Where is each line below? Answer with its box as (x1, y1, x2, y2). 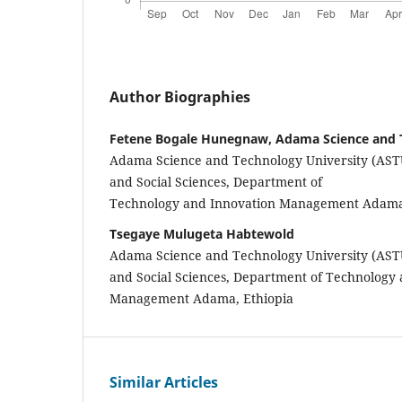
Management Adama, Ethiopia (109, 289, 293, 307)
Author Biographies (109, 86, 250, 107)
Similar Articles (109, 371, 218, 392)
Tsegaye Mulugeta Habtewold (109, 224, 294, 242)
